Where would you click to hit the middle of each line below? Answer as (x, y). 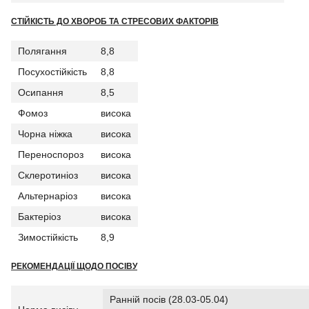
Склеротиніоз (48, 175)
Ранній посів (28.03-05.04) (169, 299)
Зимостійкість (48, 237)
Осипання (41, 92)
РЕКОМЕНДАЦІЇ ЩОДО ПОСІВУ (74, 266)
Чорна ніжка (45, 133)
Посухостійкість (52, 71)
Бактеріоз (39, 216)
